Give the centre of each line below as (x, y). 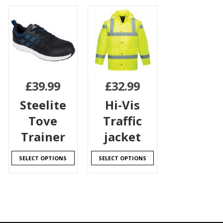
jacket (122, 136)
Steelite (43, 105)
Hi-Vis (122, 105)
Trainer (43, 136)
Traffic (122, 120)
